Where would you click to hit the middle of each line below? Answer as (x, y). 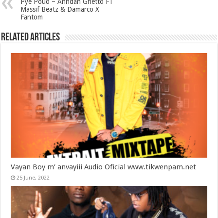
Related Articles (31, 38)
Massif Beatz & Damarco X (60, 9)
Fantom (32, 17)
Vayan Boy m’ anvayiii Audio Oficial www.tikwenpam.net (104, 167)
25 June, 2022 (33, 178)
